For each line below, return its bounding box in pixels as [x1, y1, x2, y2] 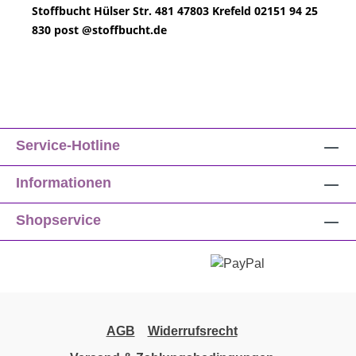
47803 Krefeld [177, 2, 254, 18]
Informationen [16, 175, 111, 192]
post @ [54, 21, 92, 37]
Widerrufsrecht [147, 324, 238, 338]
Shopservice [16, 212, 101, 229]
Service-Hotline [16, 137, 120, 154]
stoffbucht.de [92, 21, 167, 37]
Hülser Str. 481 [94, 2, 177, 18]
